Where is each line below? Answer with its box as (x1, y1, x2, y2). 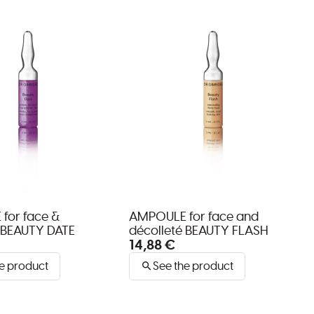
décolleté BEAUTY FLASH (129, 224, 268, 238)
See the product (153, 260, 233, 272)
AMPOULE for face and (129, 210, 259, 224)
